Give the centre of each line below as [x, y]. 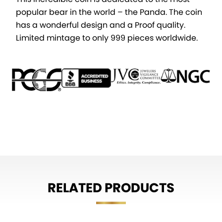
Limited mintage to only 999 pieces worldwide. [107, 38]
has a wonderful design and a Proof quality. [101, 25]
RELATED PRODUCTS [111, 188]
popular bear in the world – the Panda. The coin [109, 12]
